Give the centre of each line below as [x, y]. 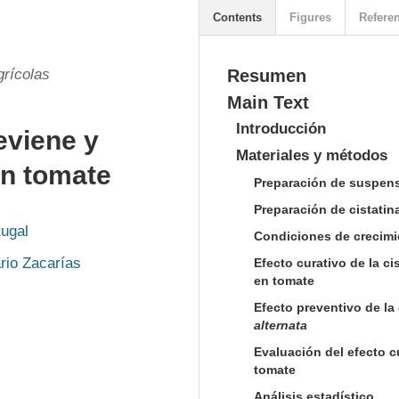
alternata [281, 325]
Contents [237, 17]
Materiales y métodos [312, 155]
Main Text [268, 102]
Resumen [267, 76]
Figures [310, 17]
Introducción [281, 129]
